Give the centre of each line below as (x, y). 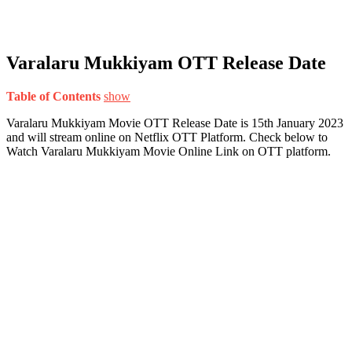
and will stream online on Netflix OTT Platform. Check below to (167, 137)
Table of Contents (53, 96)
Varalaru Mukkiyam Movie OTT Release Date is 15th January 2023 (175, 123)
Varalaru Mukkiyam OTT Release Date (166, 62)
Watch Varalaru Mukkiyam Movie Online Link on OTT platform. (169, 151)
